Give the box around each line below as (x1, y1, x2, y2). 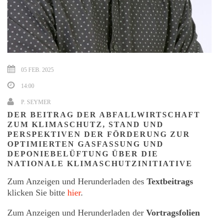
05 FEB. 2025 (21, 66, 54, 74)
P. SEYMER (21, 99, 51, 106)
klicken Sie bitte (7, 188, 67, 198)
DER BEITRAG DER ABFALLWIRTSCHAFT (7, 110, 200, 119)
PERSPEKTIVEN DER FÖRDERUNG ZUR (7, 130, 190, 139)
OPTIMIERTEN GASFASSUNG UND (7, 140, 164, 149)
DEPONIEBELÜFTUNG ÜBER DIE (7, 150, 158, 158)
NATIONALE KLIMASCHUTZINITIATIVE (7, 159, 193, 168)
